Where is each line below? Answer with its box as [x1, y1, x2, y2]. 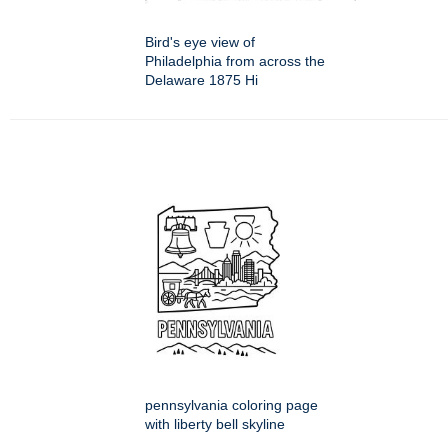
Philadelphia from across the [145, 53, 325, 70]
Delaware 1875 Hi [145, 72, 258, 89]
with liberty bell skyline [145, 416, 285, 433]
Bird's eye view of [145, 34, 255, 51]
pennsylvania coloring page [145, 397, 318, 414]
